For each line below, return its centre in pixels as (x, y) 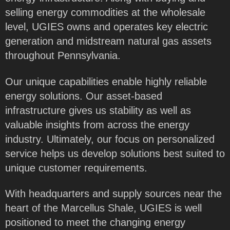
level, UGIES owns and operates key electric (107, 27)
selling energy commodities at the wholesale (105, 13)
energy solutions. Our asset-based (84, 96)
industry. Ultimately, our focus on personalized (110, 139)
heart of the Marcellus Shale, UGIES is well (103, 208)
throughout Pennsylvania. (63, 56)
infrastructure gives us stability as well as (98, 110)
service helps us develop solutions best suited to (115, 153)
